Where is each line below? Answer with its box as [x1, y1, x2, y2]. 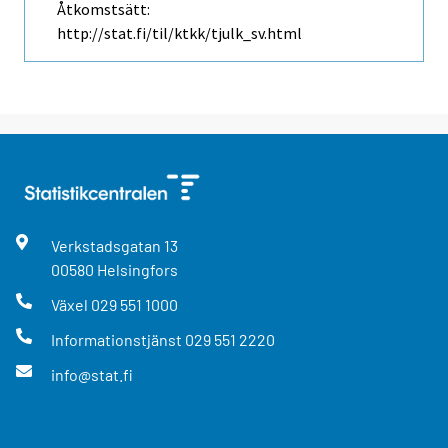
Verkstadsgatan [50, 235, 164, 255]
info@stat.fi [50, 365, 133, 385]
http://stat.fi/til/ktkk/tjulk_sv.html [57, 22, 302, 43]
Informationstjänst [50, 330, 185, 350]
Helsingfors [96, 259, 178, 279]
